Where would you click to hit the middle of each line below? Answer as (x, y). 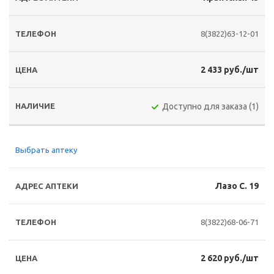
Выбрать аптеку (46, 150)
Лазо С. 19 (237, 186)
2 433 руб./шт (230, 70)
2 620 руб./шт (230, 258)
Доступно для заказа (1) (210, 106)
